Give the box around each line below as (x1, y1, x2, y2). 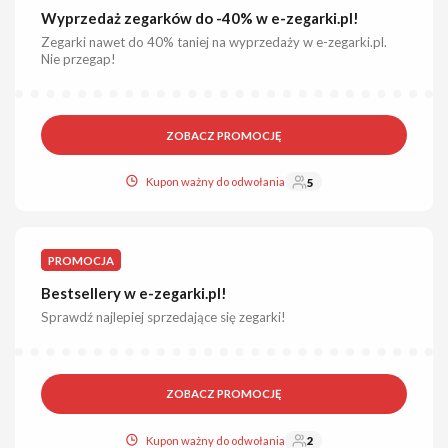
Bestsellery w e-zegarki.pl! (41, 284, 228, 303)
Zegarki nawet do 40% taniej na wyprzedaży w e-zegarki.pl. (41, 33, 388, 50)
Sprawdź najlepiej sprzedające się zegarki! (41, 309, 287, 326)
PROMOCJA (48, 253, 115, 267)
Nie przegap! (41, 50, 117, 67)
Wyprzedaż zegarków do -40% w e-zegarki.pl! (41, 8, 360, 27)
